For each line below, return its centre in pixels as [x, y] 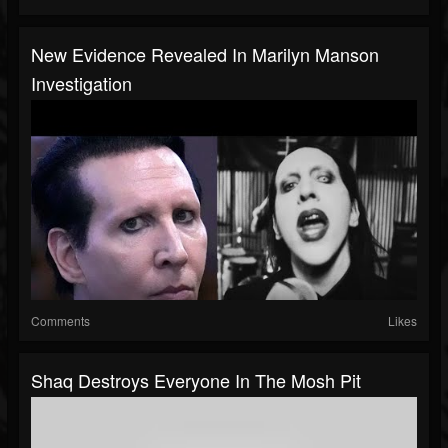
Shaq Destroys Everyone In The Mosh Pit [196, 380]
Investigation [81, 83]
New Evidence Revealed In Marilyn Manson [205, 54]
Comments [60, 321]
